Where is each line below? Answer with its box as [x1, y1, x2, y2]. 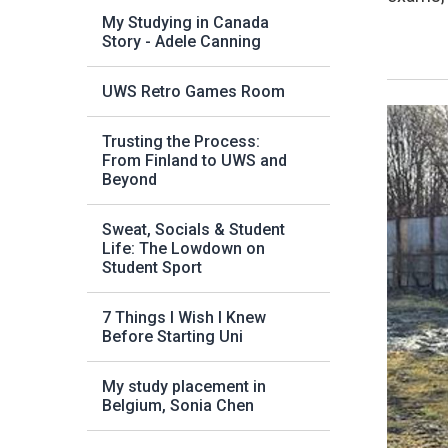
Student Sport [102, 258, 202, 277]
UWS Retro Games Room [102, 82, 285, 101]
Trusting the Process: [102, 132, 260, 151]
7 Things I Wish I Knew [102, 308, 266, 327]
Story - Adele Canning [102, 32, 261, 51]
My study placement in [102, 377, 266, 396]
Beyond [102, 170, 157, 189]
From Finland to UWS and [102, 151, 287, 170]
